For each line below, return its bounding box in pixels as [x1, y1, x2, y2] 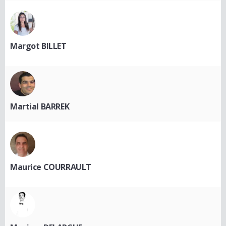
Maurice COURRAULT [10, 161, 91, 173]
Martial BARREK [10, 100, 70, 112]
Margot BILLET [10, 40, 67, 51]
